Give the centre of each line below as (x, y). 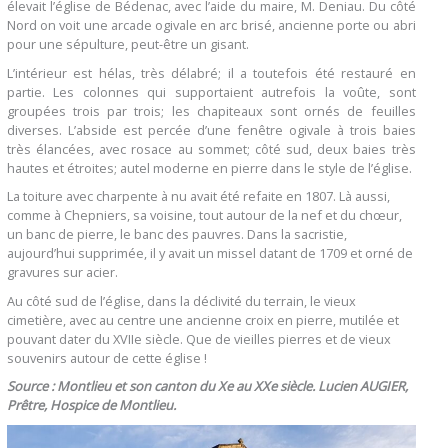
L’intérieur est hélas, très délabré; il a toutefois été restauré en (211, 72)
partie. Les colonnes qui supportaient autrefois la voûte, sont (211, 91)
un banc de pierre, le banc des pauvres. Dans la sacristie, (176, 234)
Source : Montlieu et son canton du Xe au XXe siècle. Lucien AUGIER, (207, 386)
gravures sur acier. (62, 272)
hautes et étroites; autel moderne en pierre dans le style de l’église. (209, 167)
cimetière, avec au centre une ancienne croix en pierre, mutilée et (202, 319)
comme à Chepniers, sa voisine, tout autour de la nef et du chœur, (204, 215)
